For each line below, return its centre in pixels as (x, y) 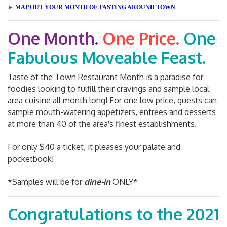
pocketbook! (31, 158)
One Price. (143, 38)
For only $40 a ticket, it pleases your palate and (94, 147)
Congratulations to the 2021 (113, 214)
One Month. (55, 38)
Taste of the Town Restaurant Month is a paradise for (105, 77)
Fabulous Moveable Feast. (111, 57)
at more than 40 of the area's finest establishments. (103, 123)
